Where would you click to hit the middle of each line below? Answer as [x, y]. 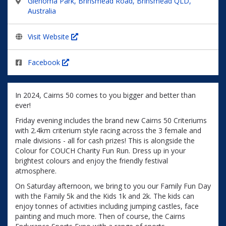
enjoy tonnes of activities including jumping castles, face [107, 206]
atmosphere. [36, 171]
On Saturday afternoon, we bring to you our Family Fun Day [113, 186]
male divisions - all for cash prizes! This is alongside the [105, 140]
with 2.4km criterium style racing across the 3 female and [108, 130]
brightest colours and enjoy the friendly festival [92, 161]
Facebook [45, 62]
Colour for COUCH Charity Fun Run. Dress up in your [100, 151]
